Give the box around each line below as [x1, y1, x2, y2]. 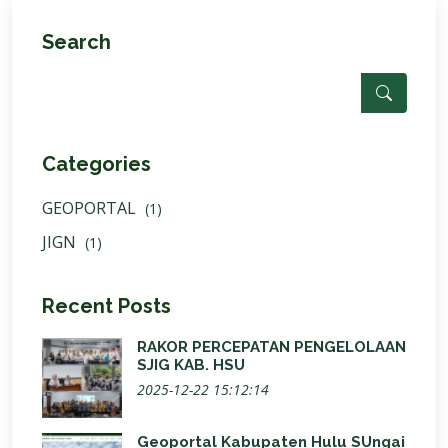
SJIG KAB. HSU [137, 356, 245, 374]
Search [42, 30, 111, 54]
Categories [42, 152, 151, 176]
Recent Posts [42, 294, 171, 318]
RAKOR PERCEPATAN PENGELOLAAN [137, 338, 406, 356]
